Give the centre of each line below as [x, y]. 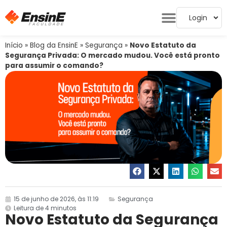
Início [14, 45]
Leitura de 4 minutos [45, 208]
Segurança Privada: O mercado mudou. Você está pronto [112, 55]
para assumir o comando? [54, 66]
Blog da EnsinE [54, 45]
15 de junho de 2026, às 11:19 [56, 199]
